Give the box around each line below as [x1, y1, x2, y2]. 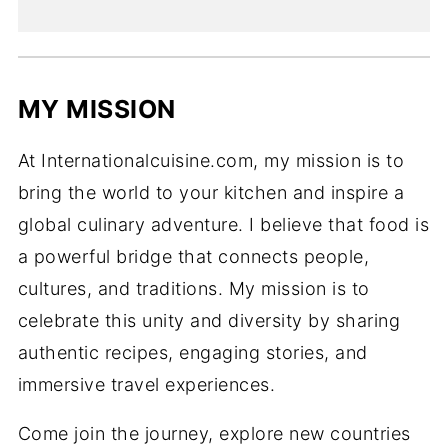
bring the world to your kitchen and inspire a [17, 181, 405, 203]
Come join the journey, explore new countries [17, 422, 411, 444]
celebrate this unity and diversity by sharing [17, 309, 401, 331]
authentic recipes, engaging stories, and [17, 341, 368, 363]
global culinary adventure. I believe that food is [17, 213, 430, 235]
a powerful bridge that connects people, [17, 245, 370, 267]
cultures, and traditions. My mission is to [17, 277, 370, 299]
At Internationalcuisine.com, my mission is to [17, 149, 405, 171]
